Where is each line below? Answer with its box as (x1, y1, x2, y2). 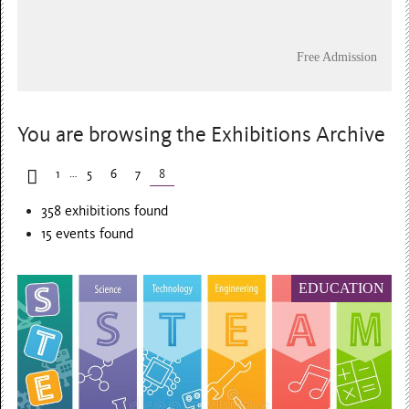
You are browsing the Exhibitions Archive (17, 121, 386, 147)
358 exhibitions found (41, 202, 169, 219)
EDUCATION (299, 280, 385, 296)
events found (52, 225, 134, 242)
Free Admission (296, 48, 377, 64)
